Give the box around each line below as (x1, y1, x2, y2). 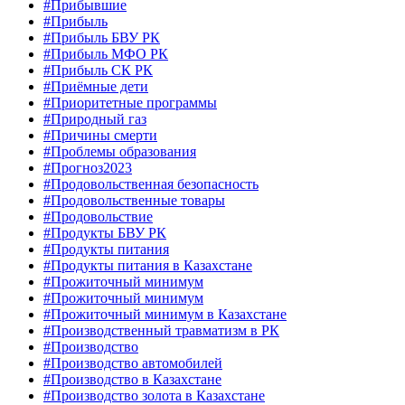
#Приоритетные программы (43, 95, 217, 111)
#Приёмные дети (43, 79, 148, 95)
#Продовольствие (43, 209, 153, 225)
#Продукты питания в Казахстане (43, 258, 252, 274)
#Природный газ (43, 111, 146, 127)
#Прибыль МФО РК (43, 46, 168, 62)
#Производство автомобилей (43, 355, 222, 372)
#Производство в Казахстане (43, 372, 221, 388)
